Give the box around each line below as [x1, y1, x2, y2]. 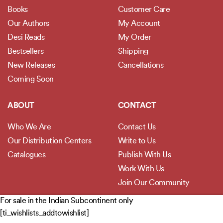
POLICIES [7, 206, 42, 214]
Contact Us [117, 123, 156, 132]
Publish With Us [117, 151, 171, 160]
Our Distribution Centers [7, 137, 91, 146]
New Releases [7, 62, 55, 70]
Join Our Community [117, 179, 190, 188]
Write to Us [117, 137, 155, 146]
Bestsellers [7, 48, 44, 56]
